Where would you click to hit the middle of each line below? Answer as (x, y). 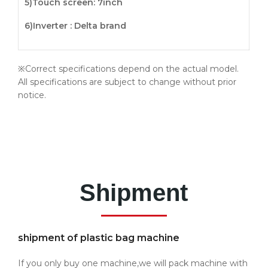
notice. (32, 95)
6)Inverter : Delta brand (75, 26)
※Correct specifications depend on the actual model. (128, 69)
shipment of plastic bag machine (99, 238)
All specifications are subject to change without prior (127, 82)
